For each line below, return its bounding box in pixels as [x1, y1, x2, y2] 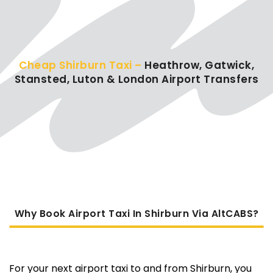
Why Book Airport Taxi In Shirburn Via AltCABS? [14, 207, 259, 220]
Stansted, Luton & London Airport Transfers [14, 71, 259, 87]
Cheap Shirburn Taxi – [19, 57, 144, 73]
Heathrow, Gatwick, [144, 57, 254, 73]
